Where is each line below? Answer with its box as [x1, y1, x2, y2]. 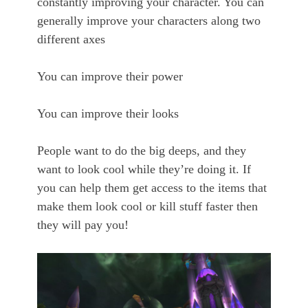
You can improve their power [37, 69, 183, 84]
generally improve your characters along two [37, 14, 261, 28]
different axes [37, 32, 105, 47]
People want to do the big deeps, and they [37, 144, 246, 158]
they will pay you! [37, 218, 129, 232]
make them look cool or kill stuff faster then [37, 199, 258, 214]
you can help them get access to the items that [37, 181, 267, 195]
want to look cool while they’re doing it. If [37, 162, 251, 177]
